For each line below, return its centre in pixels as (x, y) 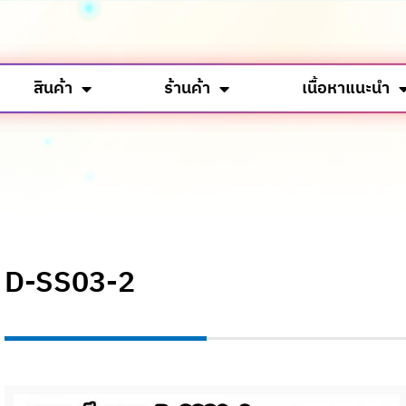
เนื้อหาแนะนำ (345, 89)
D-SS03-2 (70, 283)
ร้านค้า (187, 89)
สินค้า (53, 89)
